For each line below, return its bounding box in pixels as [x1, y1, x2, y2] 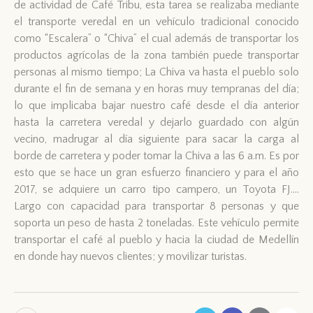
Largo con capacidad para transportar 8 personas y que [14, 199, 299, 212]
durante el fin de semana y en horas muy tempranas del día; [14, 82, 299, 95]
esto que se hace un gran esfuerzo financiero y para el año [14, 166, 299, 179]
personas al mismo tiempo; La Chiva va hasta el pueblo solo [14, 65, 299, 78]
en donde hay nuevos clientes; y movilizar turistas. [14, 249, 247, 263]
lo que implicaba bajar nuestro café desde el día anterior [14, 99, 299, 112]
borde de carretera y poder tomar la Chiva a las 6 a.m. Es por [14, 149, 299, 162]
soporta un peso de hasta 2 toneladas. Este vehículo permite [14, 216, 299, 229]
